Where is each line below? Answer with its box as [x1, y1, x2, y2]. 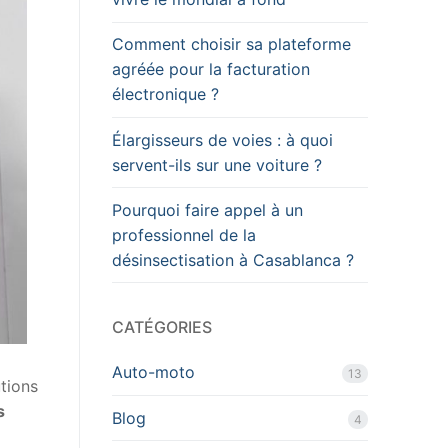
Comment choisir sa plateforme [112, 34, 351, 55]
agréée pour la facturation [112, 59, 310, 80]
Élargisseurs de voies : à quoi [112, 129, 333, 150]
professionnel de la [112, 224, 256, 245]
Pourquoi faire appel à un [112, 199, 303, 220]
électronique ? [112, 84, 219, 105]
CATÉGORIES [112, 317, 212, 338]
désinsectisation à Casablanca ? [112, 249, 354, 270]
